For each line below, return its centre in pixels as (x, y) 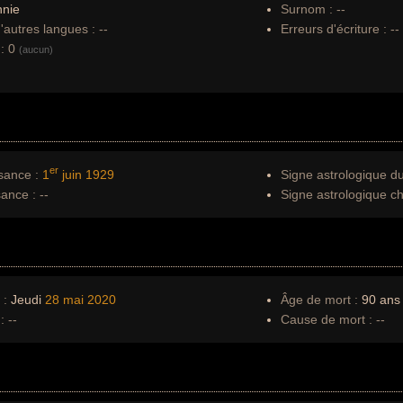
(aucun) (36, 49)
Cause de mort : (327, 319)
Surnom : (307, 9)
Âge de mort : (319, 300)
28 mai (64, 300)
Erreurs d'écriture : (336, 29)
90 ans (379, 300)
